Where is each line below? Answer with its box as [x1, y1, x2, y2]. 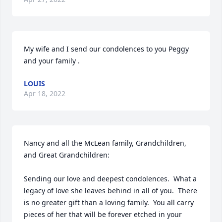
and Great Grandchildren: [24, 150, 110, 160]
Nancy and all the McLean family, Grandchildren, [24, 138, 186, 148]
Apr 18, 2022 [24, 88, 65, 98]
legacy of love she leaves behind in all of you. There [24, 185, 197, 195]
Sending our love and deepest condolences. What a [24, 173, 197, 183]
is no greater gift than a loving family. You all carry [24, 197, 194, 207]
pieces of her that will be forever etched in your [24, 209, 182, 219]
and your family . [24, 55, 80, 65]
